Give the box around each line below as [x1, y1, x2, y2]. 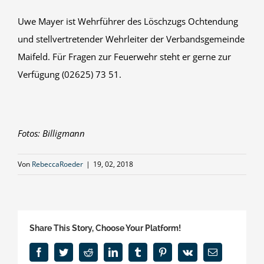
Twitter [68, 246, 94, 256]
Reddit [93, 246, 117, 256]
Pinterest [167, 246, 199, 256]
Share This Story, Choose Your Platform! [29, 223, 181, 233]
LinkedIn [117, 246, 151, 256]
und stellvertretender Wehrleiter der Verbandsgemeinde [18, 32, 245, 45]
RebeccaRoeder [32, 159, 83, 169]
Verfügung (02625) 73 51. [18, 68, 121, 80]
